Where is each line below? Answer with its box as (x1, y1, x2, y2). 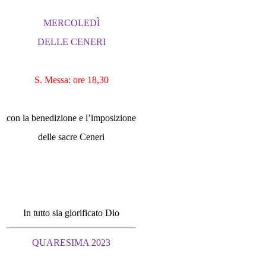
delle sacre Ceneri (38, 132, 104, 142)
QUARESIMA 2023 (32, 237, 110, 248)
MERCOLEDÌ (43, 18, 100, 28)
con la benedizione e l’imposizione (7, 113, 136, 123)
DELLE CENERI (37, 37, 106, 47)
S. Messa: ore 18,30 (34, 75, 109, 85)
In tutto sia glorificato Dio (23, 208, 119, 218)
